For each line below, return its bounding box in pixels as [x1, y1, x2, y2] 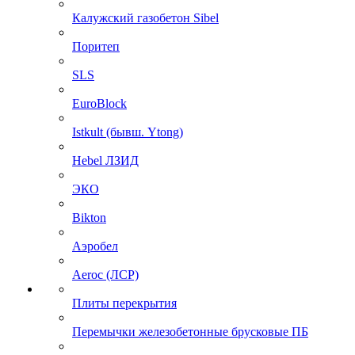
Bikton [72, 210, 106, 224]
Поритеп [72, 39, 120, 53]
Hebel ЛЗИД [72, 153, 139, 167]
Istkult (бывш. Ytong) [72, 124, 183, 139]
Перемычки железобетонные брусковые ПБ [72, 324, 308, 338]
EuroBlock [72, 96, 127, 110]
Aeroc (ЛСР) [72, 267, 139, 281]
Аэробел [72, 239, 118, 253]
